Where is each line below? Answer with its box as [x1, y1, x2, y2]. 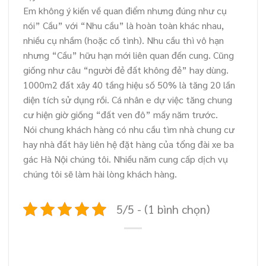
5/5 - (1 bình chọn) [116, 201, 210, 216]
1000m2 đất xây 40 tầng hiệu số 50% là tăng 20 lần [23, 78, 235, 91]
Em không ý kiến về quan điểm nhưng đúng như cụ [23, 4, 227, 17]
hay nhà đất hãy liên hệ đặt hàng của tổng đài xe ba [23, 137, 234, 150]
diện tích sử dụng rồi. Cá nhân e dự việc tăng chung [23, 93, 232, 106]
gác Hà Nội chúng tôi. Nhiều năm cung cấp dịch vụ [23, 152, 228, 165]
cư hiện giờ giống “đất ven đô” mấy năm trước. [23, 107, 218, 121]
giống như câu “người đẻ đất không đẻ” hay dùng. [23, 63, 229, 76]
